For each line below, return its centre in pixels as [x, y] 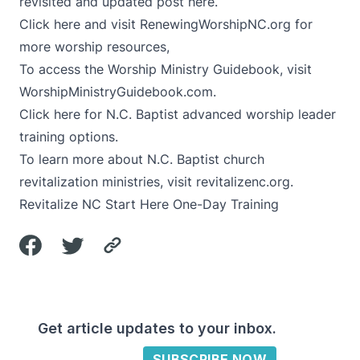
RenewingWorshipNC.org [215, 24]
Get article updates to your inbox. [157, 328]
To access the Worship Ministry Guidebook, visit [166, 69]
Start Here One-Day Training [192, 204]
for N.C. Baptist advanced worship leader [208, 114]
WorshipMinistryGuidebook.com [116, 92]
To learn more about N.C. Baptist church [142, 159]
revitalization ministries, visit [108, 182]
